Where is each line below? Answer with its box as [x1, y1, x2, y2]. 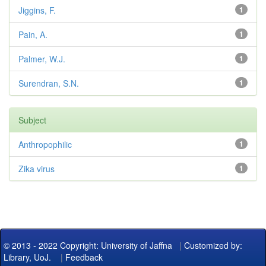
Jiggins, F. [18, 4, 56, 17]
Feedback [65, 251, 103, 264]
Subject [18, 114, 46, 126]
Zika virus [18, 163, 55, 175]
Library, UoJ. [4, 251, 51, 264]
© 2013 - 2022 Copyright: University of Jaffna [4, 239, 175, 252]
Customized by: [184, 239, 242, 252]
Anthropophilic [18, 138, 72, 151]
